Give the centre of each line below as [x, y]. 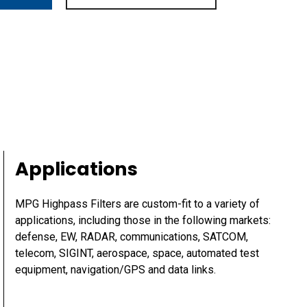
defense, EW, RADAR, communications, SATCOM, [132, 236]
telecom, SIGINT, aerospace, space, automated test [137, 253]
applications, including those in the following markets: [143, 220]
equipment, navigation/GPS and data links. [115, 269]
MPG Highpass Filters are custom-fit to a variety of [137, 204]
